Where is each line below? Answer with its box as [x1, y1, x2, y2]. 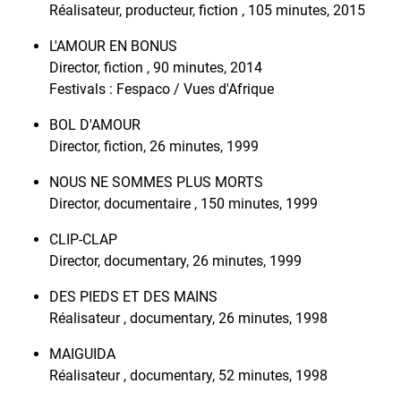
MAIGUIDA [49, 345, 115, 363]
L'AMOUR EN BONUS [49, 37, 177, 55]
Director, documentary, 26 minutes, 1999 [49, 252, 302, 269]
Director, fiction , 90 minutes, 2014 [49, 58, 262, 76]
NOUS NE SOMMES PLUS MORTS [49, 173, 263, 191]
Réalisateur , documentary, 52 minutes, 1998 [49, 366, 328, 384]
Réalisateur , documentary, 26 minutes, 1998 [49, 309, 328, 327]
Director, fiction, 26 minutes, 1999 [49, 137, 259, 155]
